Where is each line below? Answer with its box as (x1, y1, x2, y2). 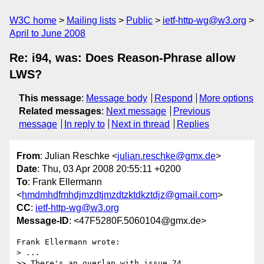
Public (126, 15, 153, 25)
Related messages (19, 106, 101, 116)
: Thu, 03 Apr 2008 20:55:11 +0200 (37, 164, 181, 174)
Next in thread (111, 119, 170, 129)
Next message (106, 106, 166, 116)
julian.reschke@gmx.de (117, 151, 216, 161)
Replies (176, 119, 209, 129)
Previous (173, 106, 210, 116)
